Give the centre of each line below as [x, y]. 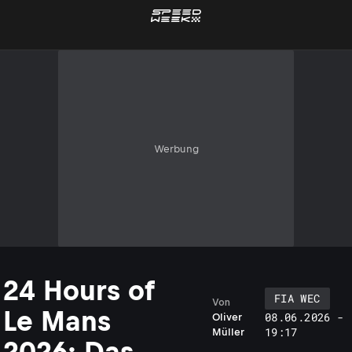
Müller [228, 332]
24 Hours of [79, 290]
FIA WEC [297, 298]
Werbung [176, 148]
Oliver [227, 317]
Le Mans [57, 321]
